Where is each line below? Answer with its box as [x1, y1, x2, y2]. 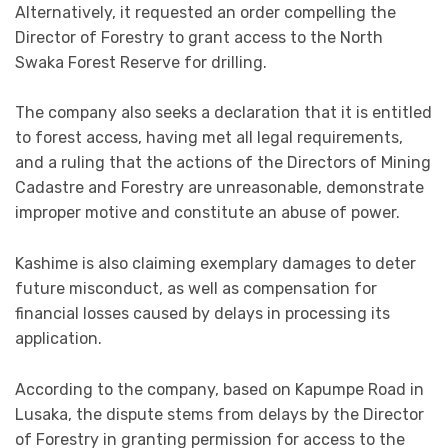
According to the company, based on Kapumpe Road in [15, 379, 424, 399]
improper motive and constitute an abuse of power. [15, 203, 400, 223]
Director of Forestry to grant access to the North [15, 27, 383, 47]
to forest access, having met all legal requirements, [15, 128, 403, 148]
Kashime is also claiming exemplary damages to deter [15, 254, 416, 273]
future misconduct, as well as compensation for [15, 279, 377, 298]
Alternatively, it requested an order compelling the [15, 2, 396, 22]
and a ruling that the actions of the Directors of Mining [15, 153, 431, 173]
